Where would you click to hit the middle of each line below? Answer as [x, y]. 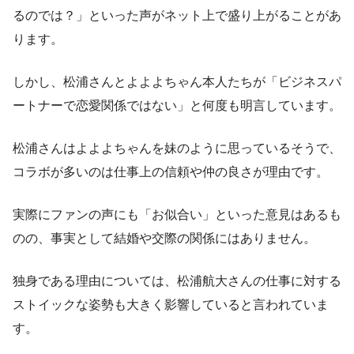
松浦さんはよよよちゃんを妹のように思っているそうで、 [177, 149]
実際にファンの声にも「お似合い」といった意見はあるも [177, 215]
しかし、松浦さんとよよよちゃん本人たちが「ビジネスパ [177, 82]
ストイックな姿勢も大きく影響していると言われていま [171, 305]
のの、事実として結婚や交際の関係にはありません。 [164, 239]
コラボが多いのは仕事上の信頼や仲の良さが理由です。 [171, 172]
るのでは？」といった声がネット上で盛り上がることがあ [177, 16]
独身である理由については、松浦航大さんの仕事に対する [177, 281]
